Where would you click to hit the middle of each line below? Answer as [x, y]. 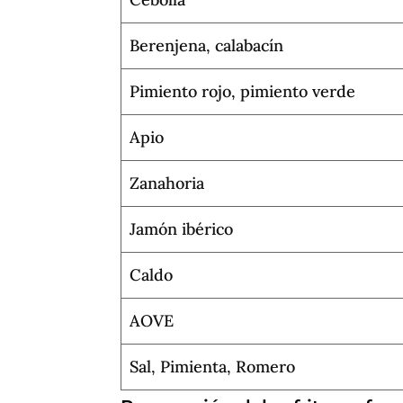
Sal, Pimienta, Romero [213, 366]
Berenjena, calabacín [207, 45]
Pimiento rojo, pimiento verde [243, 91]
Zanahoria [167, 183]
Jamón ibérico [182, 228]
